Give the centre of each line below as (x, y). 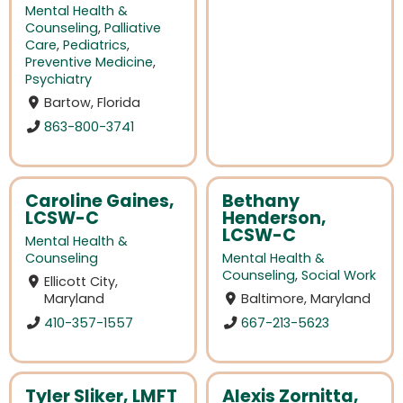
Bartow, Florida (93, 103)
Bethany (261, 201)
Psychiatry (58, 80)
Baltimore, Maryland (306, 299)
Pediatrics (95, 45)
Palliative (133, 28)
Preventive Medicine (89, 63)
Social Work (339, 275)
